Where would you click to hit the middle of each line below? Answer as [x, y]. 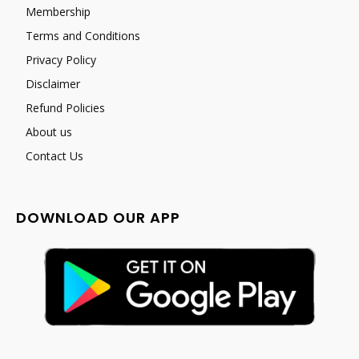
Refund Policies [65, 107]
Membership [58, 11]
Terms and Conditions [83, 35]
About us [49, 131]
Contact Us [54, 155]
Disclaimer [53, 83]
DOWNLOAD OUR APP [98, 217]
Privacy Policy [61, 59]
